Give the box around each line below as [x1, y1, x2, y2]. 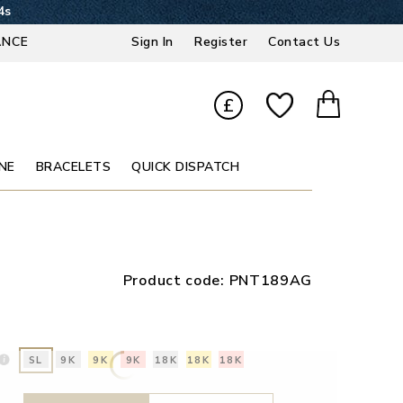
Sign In [131, 32, 174, 50]
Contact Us [268, 32, 341, 50]
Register [194, 32, 248, 50]
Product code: [122, 271, 229, 291]
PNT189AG [228, 271, 313, 291]
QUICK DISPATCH [131, 157, 240, 175]
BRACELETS [35, 157, 112, 175]
